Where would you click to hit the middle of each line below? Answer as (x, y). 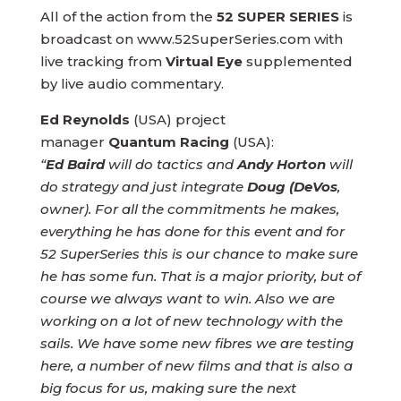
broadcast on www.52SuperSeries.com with (191, 39)
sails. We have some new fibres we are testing (196, 343)
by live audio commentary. (132, 84)
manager (74, 142)
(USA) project (179, 119)
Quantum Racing (170, 142)
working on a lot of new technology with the (191, 321)
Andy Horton (281, 164)
